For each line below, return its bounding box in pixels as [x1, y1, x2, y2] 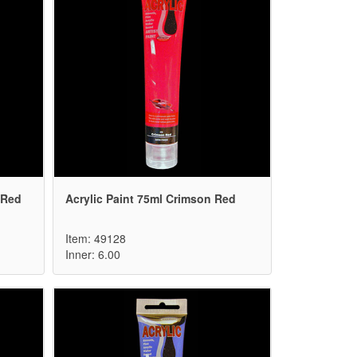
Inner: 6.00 [65, 246, 120, 263]
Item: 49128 [65, 230, 126, 247]
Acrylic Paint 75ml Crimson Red [65, 190, 236, 207]
